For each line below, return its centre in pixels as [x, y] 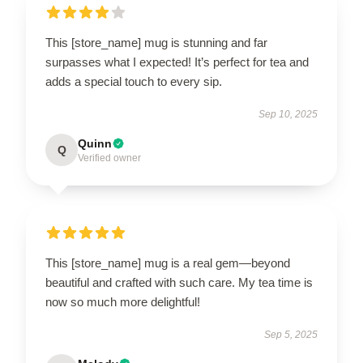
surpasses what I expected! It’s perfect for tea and [177, 62]
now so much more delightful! [123, 302]
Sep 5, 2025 [291, 335]
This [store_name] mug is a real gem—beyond [168, 263]
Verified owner [109, 158]
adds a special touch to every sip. [134, 81]
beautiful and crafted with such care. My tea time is [179, 282]
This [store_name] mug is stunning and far [156, 43]
